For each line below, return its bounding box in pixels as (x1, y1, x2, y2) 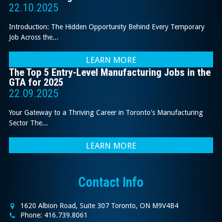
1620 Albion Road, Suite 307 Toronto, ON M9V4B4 (18, 201, 178, 210)
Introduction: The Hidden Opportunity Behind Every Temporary (8, 22, 205, 31)
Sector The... (8, 118, 48, 127)
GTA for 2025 (8, 76, 63, 89)
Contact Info (78, 174, 144, 190)
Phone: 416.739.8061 (18, 211, 88, 219)
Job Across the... (8, 33, 58, 41)
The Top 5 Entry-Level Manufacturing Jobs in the (8, 66, 211, 79)
